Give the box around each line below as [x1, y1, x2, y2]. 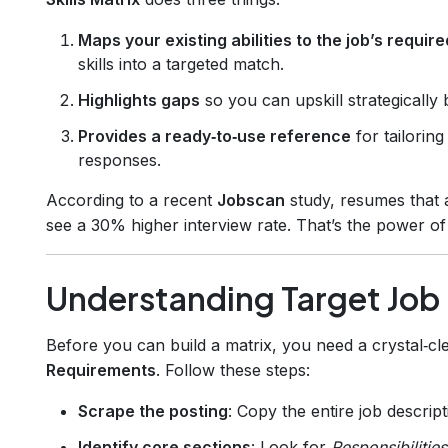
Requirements [46, 359, 156, 380]
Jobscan [217, 189, 285, 210]
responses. [78, 149, 161, 170]
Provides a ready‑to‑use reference [78, 125, 351, 146]
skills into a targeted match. [78, 53, 284, 74]
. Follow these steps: [156, 359, 310, 380]
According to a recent [46, 189, 217, 210]
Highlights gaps [78, 89, 200, 110]
